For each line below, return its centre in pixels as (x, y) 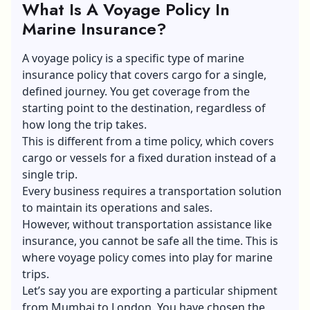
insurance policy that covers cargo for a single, (144, 74)
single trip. (50, 174)
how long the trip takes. (84, 124)
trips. (36, 274)
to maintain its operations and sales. (117, 207)
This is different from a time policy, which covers (148, 141)
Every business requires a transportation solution (152, 191)
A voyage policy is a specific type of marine (133, 58)
